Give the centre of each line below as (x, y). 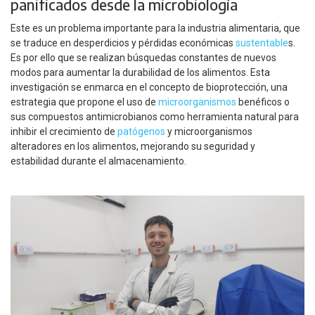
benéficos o (263, 102)
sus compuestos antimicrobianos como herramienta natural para (155, 116)
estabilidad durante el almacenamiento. (98, 161)
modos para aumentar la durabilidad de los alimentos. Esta (140, 72)
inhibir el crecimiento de (64, 131)
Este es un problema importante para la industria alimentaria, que (155, 28)
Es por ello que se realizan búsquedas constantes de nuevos (143, 57)
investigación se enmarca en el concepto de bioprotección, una (149, 87)
